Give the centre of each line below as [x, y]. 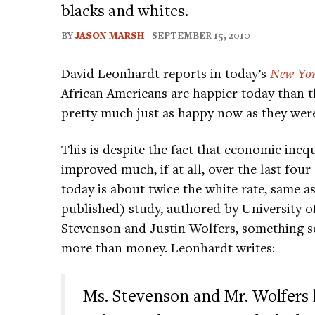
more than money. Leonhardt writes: [168, 247]
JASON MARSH [110, 35]
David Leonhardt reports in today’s [166, 72]
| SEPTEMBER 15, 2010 [197, 35]
